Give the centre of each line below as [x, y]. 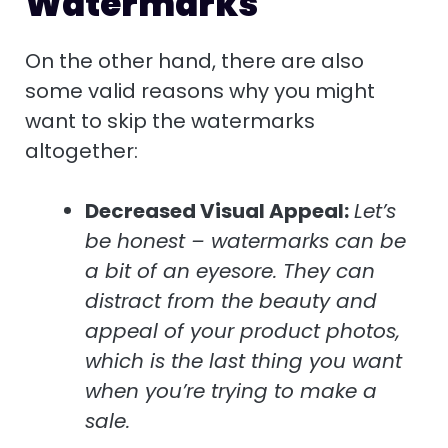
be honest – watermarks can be [245, 241]
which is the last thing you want [243, 361]
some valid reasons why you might [200, 91]
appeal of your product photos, [242, 331]
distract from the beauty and [231, 301]
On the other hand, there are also [194, 61]
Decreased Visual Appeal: [217, 211]
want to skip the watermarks [170, 121]
